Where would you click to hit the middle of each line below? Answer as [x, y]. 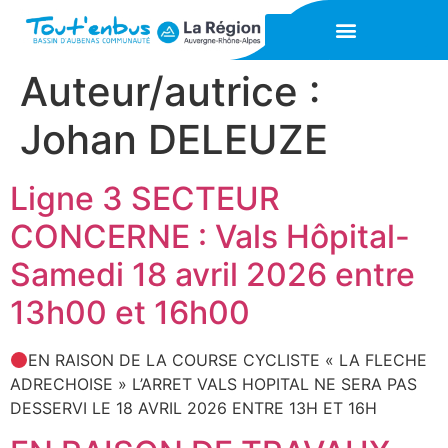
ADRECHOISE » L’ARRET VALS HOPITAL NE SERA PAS [213, 384]
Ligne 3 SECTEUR [145, 198]
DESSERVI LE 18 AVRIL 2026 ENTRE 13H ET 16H [193, 408]
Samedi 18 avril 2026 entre [212, 274]
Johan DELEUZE [174, 139]
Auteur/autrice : [170, 91]
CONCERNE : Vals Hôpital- [210, 236]
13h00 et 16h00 [130, 312]
